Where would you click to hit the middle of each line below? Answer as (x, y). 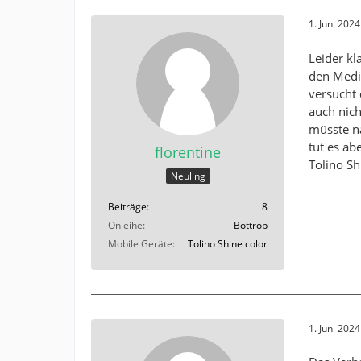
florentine (188, 152)
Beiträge (127, 207)
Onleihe (125, 226)
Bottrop (251, 226)
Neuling (188, 176)
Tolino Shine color (228, 244)
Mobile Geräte (140, 244)
